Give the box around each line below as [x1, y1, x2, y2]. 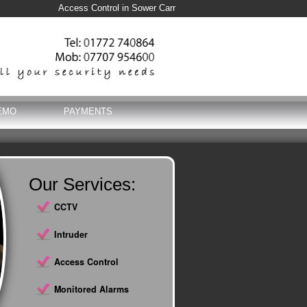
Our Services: [29, 174, 136, 195]
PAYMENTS [64, 106, 112, 116]
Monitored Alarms [54, 283, 129, 295]
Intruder [54, 228, 88, 241]
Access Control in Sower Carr [58, 3, 175, 13]
